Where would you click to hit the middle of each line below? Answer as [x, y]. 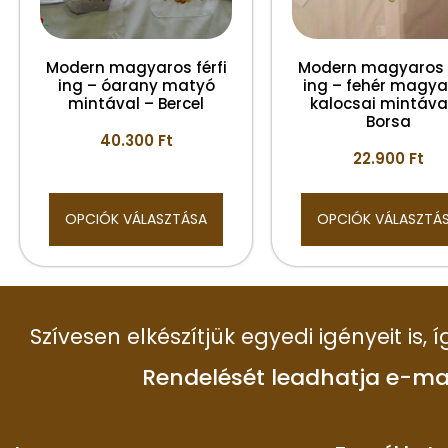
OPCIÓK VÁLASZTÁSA [136, 218]
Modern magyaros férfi [136, 67]
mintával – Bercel [136, 103]
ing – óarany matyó [136, 85]
